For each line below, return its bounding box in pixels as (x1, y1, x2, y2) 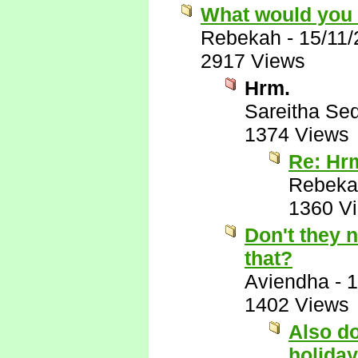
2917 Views (201, 50, 305, 72)
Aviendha (245, 270, 329, 292)
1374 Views (245, 123, 349, 145)
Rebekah (201, 26, 281, 49)
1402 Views (245, 293, 349, 316)
